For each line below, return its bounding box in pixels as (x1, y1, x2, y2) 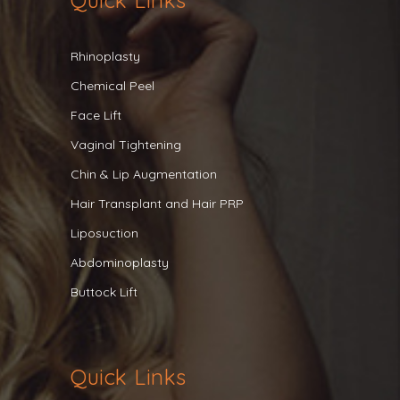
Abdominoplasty (71, 254, 169, 271)
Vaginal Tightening (71, 137, 181, 153)
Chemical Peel (71, 78, 154, 94)
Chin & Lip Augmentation (71, 166, 217, 182)
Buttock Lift (71, 284, 137, 300)
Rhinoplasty (71, 48, 140, 64)
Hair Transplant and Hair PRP (71, 196, 244, 212)
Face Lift (71, 107, 121, 123)
